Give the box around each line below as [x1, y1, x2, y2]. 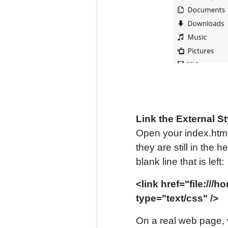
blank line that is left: [136, 156, 224, 167]
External [176, 113, 217, 124]
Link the [136, 113, 176, 124]
